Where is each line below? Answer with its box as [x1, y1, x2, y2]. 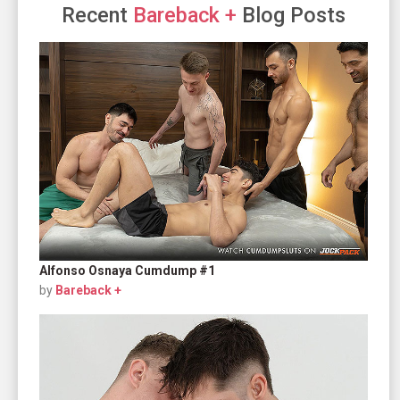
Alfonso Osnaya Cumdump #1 [39, 263, 215, 279]
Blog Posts [237, 3, 346, 29]
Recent [62, 3, 133, 29]
